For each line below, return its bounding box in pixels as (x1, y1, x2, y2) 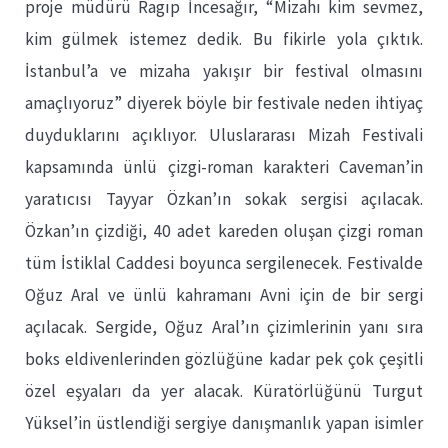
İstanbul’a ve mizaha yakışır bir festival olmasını (25, 60, 423, 82)
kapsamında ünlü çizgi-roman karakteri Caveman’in (25, 156, 423, 178)
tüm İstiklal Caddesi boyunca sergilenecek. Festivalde (25, 252, 423, 274)
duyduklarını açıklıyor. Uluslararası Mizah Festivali (25, 124, 423, 146)
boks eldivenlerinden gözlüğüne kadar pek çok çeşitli (25, 348, 423, 370)
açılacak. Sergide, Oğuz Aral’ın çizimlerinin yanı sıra (25, 316, 423, 338)
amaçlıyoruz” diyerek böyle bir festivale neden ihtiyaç (25, 92, 423, 114)
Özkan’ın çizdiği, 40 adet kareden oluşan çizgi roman (25, 220, 423, 242)
